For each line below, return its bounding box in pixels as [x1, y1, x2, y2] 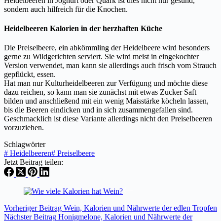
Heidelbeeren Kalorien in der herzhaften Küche [4, 24, 162, 33]
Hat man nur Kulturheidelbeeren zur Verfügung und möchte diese [4, 79, 208, 88]
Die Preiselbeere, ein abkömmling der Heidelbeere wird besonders [4, 43, 210, 52]
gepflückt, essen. [4, 70, 56, 79]
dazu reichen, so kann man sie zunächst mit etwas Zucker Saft [4, 88, 196, 97]
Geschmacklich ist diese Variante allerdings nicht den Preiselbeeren [4, 114, 212, 123]
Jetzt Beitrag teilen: [4, 158, 63, 167]
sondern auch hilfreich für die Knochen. [4, 4, 128, 13]
